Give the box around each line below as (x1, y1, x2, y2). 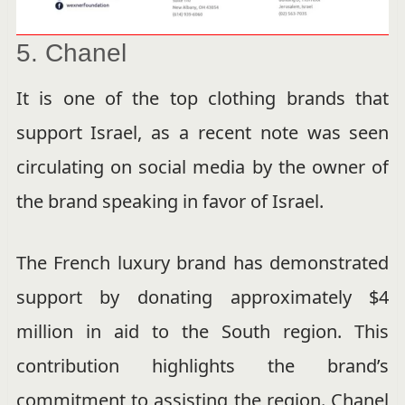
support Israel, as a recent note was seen (15, 119, 390, 145)
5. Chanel (15, 38, 127, 67)
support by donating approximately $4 (15, 284, 390, 309)
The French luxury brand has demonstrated (15, 250, 390, 275)
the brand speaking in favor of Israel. (15, 188, 324, 213)
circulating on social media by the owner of (15, 154, 390, 179)
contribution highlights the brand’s (15, 353, 390, 378)
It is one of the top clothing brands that (15, 85, 390, 110)
